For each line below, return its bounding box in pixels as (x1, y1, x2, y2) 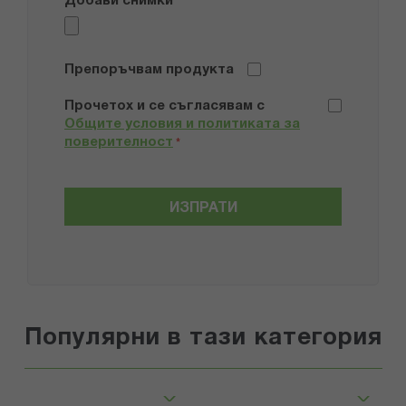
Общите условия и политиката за (64, 118, 300, 131)
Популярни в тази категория (24, 327, 382, 350)
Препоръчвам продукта (64, 63, 234, 77)
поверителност (64, 136, 173, 150)
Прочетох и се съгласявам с (64, 100, 265, 113)
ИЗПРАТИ (169, 202, 237, 216)
